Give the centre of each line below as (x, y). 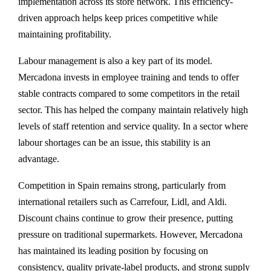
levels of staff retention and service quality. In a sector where (133, 126)
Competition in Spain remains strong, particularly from (122, 186)
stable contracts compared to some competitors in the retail (129, 94)
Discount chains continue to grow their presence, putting (126, 218)
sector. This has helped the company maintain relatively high (133, 110)
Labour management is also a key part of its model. (115, 61)
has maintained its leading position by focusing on (113, 251)
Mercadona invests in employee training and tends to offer (129, 77)
